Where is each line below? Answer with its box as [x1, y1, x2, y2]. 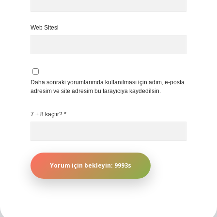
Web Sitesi [31, 24, 59, 31]
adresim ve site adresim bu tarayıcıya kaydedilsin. [31, 88, 161, 94]
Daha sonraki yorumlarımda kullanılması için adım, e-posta [31, 79, 185, 86]
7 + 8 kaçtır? [31, 111, 64, 118]
